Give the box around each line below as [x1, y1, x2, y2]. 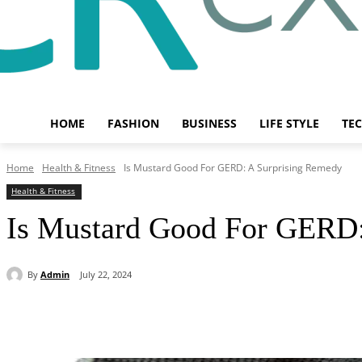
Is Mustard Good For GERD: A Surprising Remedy [124, 161, 342, 175]
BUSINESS [182, 116, 237, 131]
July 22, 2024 [80, 268, 132, 281]
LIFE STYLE [259, 116, 319, 131]
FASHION [107, 116, 159, 131]
